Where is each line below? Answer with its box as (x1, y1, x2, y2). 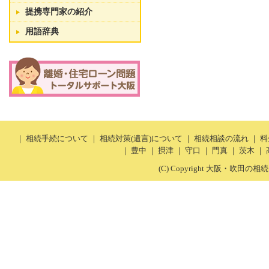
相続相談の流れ (193, 134, 249, 144)
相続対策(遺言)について (99, 134, 183, 144)
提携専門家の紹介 (25, 7, 92, 16)
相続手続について (25, 134, 88, 144)
